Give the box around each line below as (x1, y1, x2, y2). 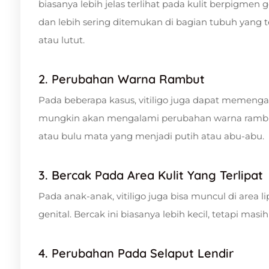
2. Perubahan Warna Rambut (38, 71, 205, 86)
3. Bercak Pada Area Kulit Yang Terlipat (38, 167, 263, 183)
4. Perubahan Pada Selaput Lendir (38, 245, 234, 261)
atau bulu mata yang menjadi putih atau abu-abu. (38, 130, 264, 142)
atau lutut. (38, 34, 85, 46)
